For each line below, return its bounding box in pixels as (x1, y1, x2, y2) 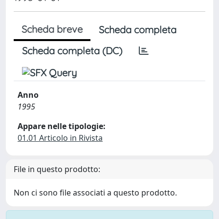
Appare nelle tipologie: (18, 121, 106, 131)
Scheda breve (22, 23, 83, 35)
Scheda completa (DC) (22, 44, 122, 57)
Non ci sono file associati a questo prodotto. (14, 187, 177, 198)
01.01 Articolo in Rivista (18, 132, 103, 143)
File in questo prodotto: (14, 164, 100, 175)
